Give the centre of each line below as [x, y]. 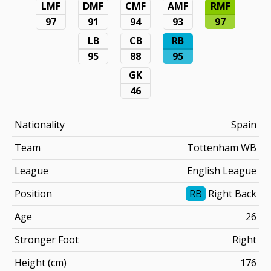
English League [222, 170]
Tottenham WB [222, 147]
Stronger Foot [47, 239]
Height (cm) [41, 262]
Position [33, 193]
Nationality [40, 124]
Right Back [231, 193]
